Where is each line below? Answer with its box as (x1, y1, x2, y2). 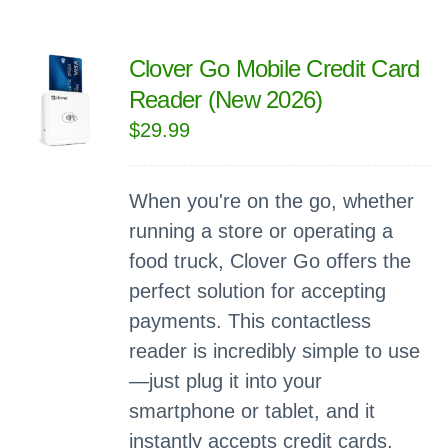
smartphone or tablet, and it (128, 400, 375, 422)
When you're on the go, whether (128, 190, 414, 212)
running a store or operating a (128, 220, 393, 242)
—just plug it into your (128, 370, 322, 392)
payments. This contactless (128, 310, 371, 332)
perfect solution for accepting (128, 280, 386, 302)
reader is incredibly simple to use (128, 340, 420, 362)
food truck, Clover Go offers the (128, 250, 411, 272)
